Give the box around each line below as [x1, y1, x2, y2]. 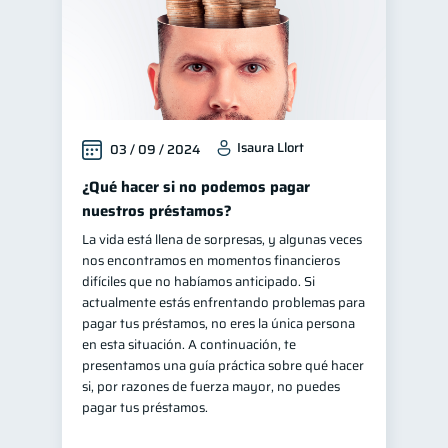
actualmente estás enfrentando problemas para [82, 292, 365, 313]
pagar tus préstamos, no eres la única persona [82, 313, 355, 334]
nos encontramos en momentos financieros [82, 250, 340, 271]
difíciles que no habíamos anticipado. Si [82, 271, 315, 292]
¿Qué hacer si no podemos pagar [82, 175, 310, 199]
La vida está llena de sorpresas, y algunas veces [82, 229, 362, 250]
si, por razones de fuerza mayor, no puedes [82, 376, 340, 397]
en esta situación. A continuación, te [82, 334, 296, 355]
